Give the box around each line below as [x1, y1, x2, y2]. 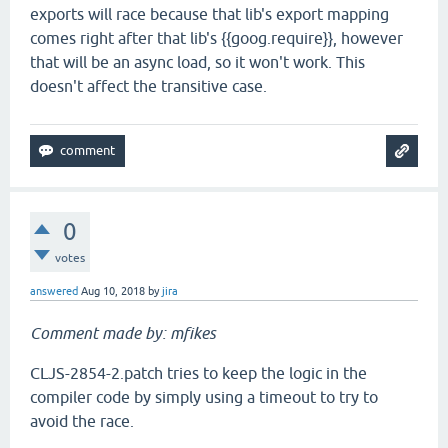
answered [30, 285, 78, 297]
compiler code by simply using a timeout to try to [30, 388, 378, 406]
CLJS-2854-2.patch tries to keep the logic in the [30, 364, 367, 382]
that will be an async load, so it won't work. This [30, 53, 365, 71]
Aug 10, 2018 [81, 285, 145, 297]
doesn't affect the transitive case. [30, 77, 267, 95]
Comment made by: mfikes [30, 324, 216, 342]
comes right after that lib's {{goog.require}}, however [30, 29, 403, 47]
